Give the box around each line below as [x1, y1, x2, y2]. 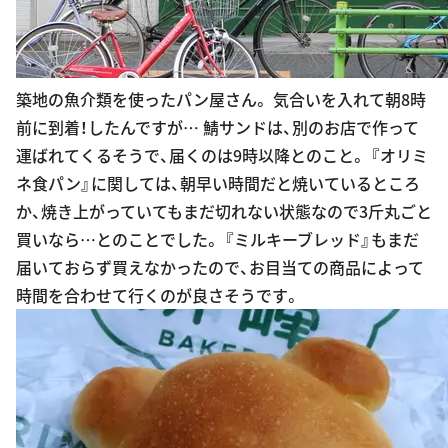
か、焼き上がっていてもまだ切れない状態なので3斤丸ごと [16, 198, 432, 223]
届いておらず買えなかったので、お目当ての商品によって [16, 254, 424, 279]
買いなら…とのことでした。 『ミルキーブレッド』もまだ [16, 226, 419, 251]
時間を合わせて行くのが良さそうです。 [16, 282, 300, 307]
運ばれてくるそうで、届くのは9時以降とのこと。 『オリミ [16, 142, 428, 167]
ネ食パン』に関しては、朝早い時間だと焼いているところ [16, 170, 420, 195]
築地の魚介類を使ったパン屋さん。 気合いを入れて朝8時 [16, 86, 426, 111]
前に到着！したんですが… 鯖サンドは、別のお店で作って [16, 114, 419, 139]
